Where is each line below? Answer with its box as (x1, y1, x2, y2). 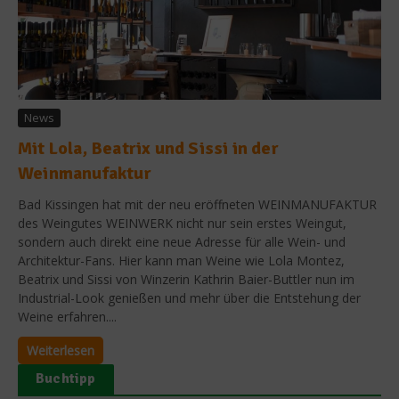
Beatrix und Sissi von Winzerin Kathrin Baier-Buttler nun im (18, 270, 354, 288)
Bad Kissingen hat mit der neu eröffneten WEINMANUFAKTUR (18, 195, 377, 213)
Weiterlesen (27, 341, 94, 359)
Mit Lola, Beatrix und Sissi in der (18, 136, 279, 159)
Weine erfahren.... (18, 307, 117, 325)
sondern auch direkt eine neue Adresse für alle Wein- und (18, 232, 346, 250)
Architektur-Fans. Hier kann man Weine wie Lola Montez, (18, 251, 345, 269)
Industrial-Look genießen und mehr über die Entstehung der (18, 289, 361, 306)
